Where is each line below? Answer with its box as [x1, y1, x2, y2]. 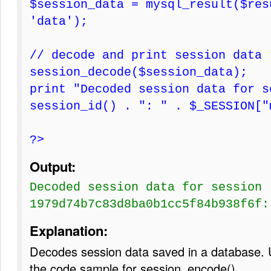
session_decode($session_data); [30, 65, 247, 79]
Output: [30, 157, 76, 177]
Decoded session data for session [30, 180, 262, 194]
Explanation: [30, 221, 108, 241]
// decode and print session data [30, 48, 262, 62]
